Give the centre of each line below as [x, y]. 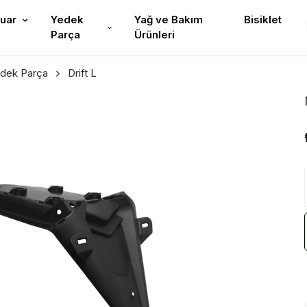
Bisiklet [263, 20]
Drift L [82, 73]
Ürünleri [154, 35]
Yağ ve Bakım [168, 20]
